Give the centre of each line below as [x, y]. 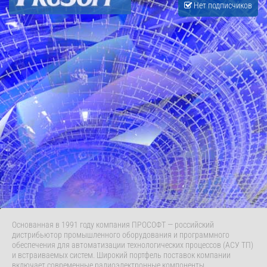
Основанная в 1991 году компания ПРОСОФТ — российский [113, 225]
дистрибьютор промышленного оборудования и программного [121, 235]
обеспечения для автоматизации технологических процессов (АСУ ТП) [133, 245]
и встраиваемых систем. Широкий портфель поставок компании [121, 255]
